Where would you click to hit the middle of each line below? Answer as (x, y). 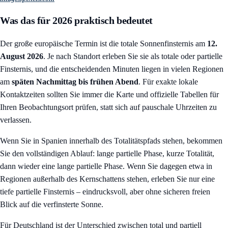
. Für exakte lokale (168, 82)
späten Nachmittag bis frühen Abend (75, 82)
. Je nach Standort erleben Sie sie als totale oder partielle (133, 56)
